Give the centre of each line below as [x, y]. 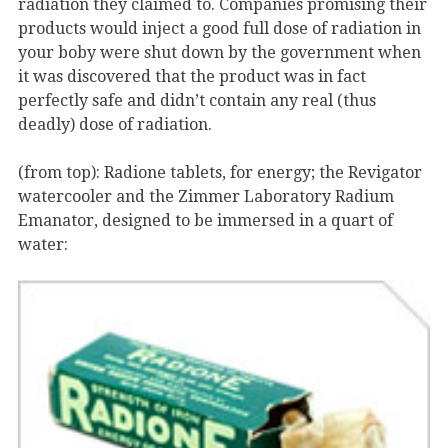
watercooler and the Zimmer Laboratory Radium [206, 197]
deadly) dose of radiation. [115, 125]
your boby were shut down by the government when [219, 53]
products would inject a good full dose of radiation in [219, 29]
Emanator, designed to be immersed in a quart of [205, 221]
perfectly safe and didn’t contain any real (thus [197, 101]
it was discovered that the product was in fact [192, 77]
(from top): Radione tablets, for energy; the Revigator [220, 173]
